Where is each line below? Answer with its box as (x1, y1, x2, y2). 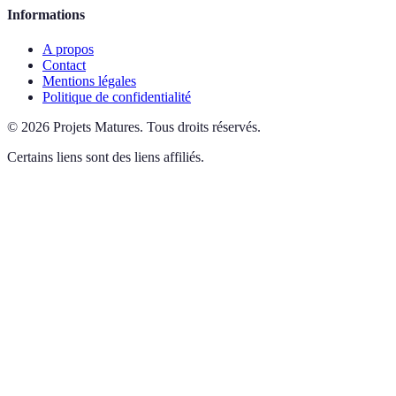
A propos (42, 42, 94, 57)
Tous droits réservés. (147, 119, 261, 135)
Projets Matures (53, 119, 140, 135)
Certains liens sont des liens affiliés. (7, 149, 204, 165)
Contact (42, 57, 86, 73)
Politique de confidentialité (42, 89, 191, 105)
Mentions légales (42, 73, 136, 89)
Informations (7, 6, 85, 22)
